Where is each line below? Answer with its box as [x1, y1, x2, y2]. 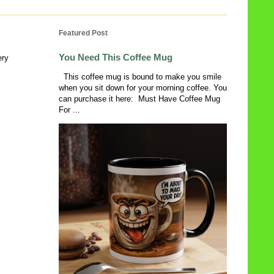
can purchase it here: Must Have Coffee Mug [59, 94, 220, 103]
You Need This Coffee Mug [59, 51, 172, 62]
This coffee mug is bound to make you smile [59, 72, 221, 81]
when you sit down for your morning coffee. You [59, 83, 227, 92]
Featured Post [59, 28, 108, 37]
